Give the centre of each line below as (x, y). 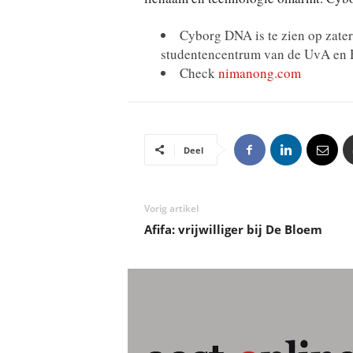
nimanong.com (259, 73)
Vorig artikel (171, 208)
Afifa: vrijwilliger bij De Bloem (233, 229)
